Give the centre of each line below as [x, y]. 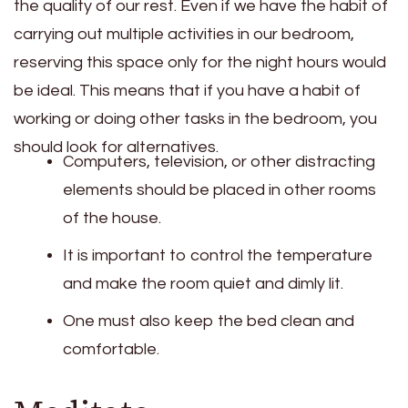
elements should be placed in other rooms [219, 189]
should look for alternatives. [116, 147]
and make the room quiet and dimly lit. [203, 283]
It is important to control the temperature [218, 255]
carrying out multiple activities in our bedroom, [184, 34]
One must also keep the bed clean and [209, 321]
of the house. [112, 218]
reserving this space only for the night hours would [200, 62]
